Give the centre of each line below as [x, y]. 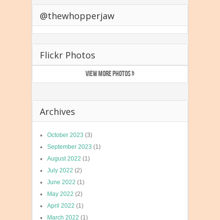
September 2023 [69, 147]
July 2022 [60, 171]
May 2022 [60, 194]
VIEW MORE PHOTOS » [110, 74]
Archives [57, 112]
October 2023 [65, 135]
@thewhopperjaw [77, 16]
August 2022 [64, 159]
